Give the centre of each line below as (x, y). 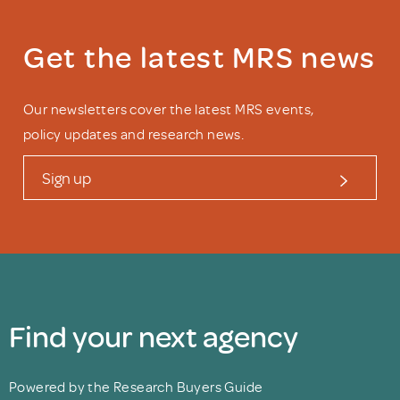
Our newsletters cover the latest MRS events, (169, 109)
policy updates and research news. (134, 134)
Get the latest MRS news (200, 57)
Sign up (67, 178)
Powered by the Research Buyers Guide (136, 387)
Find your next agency (154, 336)
